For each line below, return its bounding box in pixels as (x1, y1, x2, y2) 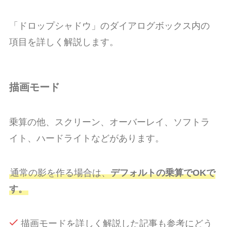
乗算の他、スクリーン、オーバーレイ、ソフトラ (9, 117, 210, 127)
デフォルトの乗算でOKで (110, 167, 215, 178)
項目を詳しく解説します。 (9, 37, 119, 48)
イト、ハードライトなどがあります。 (9, 133, 164, 143)
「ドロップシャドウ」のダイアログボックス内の (9, 21, 210, 31)
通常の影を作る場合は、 (10, 167, 110, 178)
